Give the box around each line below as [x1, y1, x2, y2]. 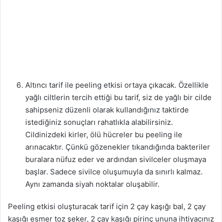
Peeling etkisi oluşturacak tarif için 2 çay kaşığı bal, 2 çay [8, 201, 206, 211]
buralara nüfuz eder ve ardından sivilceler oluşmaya [25, 154, 206, 164]
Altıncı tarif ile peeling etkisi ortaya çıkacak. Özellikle [25, 80, 209, 90]
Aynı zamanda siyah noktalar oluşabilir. [25, 179, 160, 189]
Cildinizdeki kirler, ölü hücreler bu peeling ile [25, 129, 182, 139]
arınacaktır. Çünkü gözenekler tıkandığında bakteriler [25, 142, 210, 152]
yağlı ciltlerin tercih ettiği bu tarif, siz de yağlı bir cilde [25, 92, 212, 102]
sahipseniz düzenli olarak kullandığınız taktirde [25, 105, 189, 114]
